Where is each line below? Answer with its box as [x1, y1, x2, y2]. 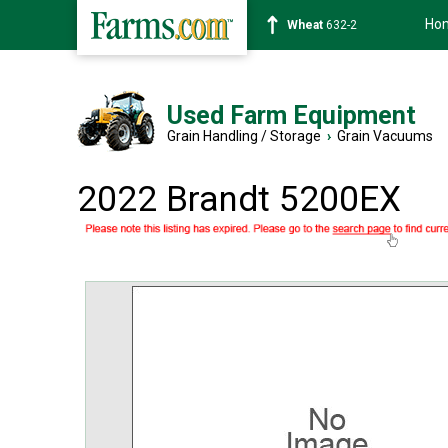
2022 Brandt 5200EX [77, 179, 401, 220]
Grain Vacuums [337, 128, 433, 144]
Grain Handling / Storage [167, 128, 321, 144]
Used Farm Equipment [167, 101, 416, 130]
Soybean [287, 18, 337, 32]
